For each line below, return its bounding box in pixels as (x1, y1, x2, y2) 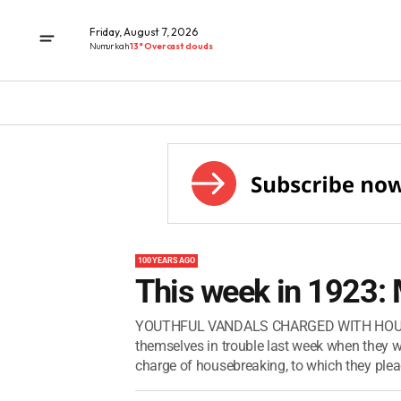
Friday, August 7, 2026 (90, 24, 198, 38)
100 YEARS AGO (138, 256, 195, 265)
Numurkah (90, 39, 131, 52)
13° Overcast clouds (130, 39, 213, 52)
